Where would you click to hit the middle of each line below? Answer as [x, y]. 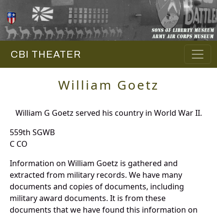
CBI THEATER [43, 54]
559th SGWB [32, 132]
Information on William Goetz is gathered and [94, 163]
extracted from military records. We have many [96, 175]
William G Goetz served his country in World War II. [108, 113]
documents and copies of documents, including [97, 187]
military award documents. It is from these [88, 198]
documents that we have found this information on [104, 210]
